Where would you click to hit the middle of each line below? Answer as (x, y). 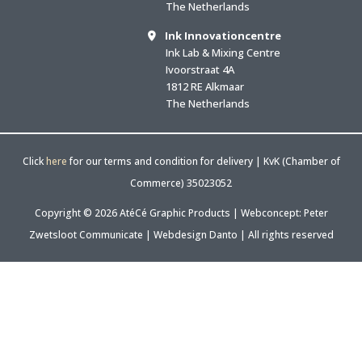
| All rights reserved (285, 235)
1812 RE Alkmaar (205, 87)
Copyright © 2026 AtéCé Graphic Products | (137, 213)
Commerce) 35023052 (181, 183)
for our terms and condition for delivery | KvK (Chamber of (203, 162)
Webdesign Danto (195, 235)
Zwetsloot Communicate (86, 235)
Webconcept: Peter (284, 213)
